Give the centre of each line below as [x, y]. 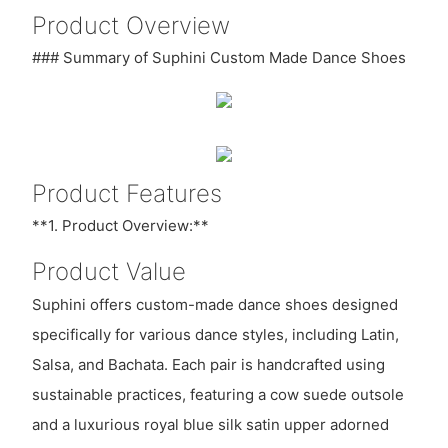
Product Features [126, 193]
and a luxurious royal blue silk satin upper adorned [210, 424]
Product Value [108, 272]
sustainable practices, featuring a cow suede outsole [217, 394]
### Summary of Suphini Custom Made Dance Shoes [218, 58]
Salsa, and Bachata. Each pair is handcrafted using [208, 364]
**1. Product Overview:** [120, 226]
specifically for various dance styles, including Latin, [215, 334]
